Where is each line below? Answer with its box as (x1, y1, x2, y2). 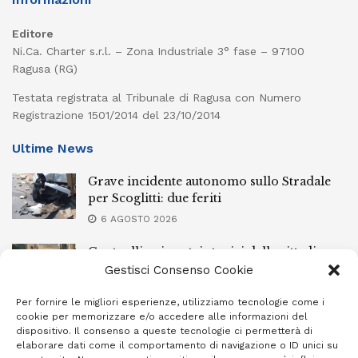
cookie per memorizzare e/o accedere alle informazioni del (16, 311, 308, 322)
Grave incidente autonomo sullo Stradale (88, 174, 331, 189)
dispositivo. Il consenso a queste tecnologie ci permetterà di (16, 325, 312, 336)
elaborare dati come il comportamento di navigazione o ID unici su (16, 340, 338, 351)
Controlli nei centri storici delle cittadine (88, 245, 331, 260)
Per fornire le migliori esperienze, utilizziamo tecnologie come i (16, 296, 324, 308)
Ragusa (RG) (12, 62, 78, 76)
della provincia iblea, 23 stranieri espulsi (88, 261, 328, 276)
